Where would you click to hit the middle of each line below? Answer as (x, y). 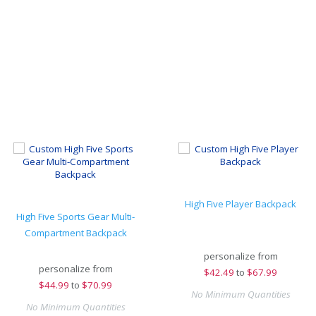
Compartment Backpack (75, 233)
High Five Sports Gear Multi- (75, 217)
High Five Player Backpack (241, 204)
